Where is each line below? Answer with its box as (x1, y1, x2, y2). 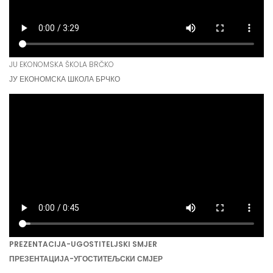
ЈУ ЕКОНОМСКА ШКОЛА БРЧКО (9, 74, 120, 85)
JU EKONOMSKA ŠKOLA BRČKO (9, 59, 114, 70)
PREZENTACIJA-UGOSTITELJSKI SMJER (9, 239, 157, 250)
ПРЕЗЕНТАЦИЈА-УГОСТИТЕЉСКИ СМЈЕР (9, 253, 163, 264)
